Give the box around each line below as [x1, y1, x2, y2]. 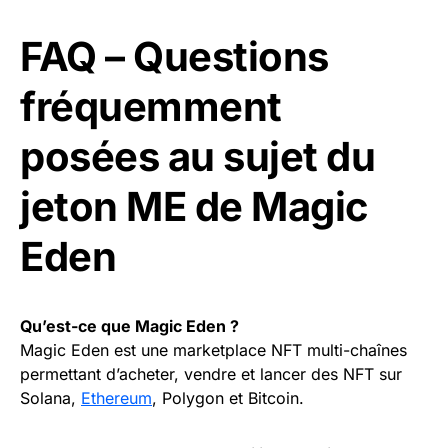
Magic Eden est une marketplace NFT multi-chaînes [20, 340, 407, 361]
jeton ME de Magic [20, 182, 369, 232]
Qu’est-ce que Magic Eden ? [20, 316, 239, 337]
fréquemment [20, 82, 282, 132]
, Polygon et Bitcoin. [152, 388, 304, 409]
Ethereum [81, 388, 152, 409]
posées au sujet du [20, 132, 375, 182]
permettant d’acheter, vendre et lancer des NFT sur [20, 364, 402, 385]
